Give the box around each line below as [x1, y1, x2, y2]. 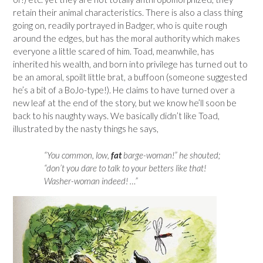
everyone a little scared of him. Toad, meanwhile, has [13, 46, 214, 56]
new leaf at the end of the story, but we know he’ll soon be [13, 97, 237, 108]
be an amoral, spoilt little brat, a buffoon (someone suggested [13, 72, 247, 82]
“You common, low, [43, 149, 111, 160]
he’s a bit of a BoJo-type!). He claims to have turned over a [13, 85, 235, 95]
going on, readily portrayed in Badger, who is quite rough [13, 20, 227, 31]
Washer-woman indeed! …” [43, 175, 138, 186]
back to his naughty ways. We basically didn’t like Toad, [13, 110, 220, 121]
